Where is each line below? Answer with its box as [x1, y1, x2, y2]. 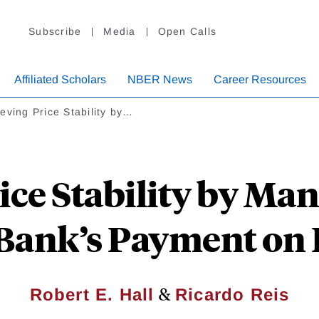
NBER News [127, 73, 192, 86]
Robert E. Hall [29, 285, 155, 305]
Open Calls [157, 26, 216, 38]
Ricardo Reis [175, 285, 290, 305]
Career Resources [214, 73, 306, 86]
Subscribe [28, 26, 82, 38]
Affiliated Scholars [14, 73, 106, 86]
